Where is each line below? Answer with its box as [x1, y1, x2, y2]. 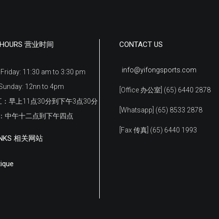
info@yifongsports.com [122, 66, 197, 74]
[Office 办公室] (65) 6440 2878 [119, 86, 211, 94]
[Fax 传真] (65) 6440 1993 [119, 126, 197, 134]
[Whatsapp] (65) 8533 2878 [119, 106, 202, 114]
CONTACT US [119, 40, 163, 49]
